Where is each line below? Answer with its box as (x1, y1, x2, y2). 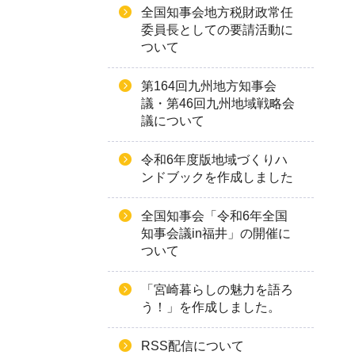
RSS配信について (141, 339, 244, 353)
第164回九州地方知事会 (141, 79, 277, 93)
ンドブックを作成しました (141, 170, 293, 184)
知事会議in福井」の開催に (141, 227, 291, 240)
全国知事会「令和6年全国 (141, 209, 288, 223)
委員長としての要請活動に (141, 23, 293, 36)
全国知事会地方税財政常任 (141, 6, 293, 19)
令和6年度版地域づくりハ (141, 153, 288, 166)
